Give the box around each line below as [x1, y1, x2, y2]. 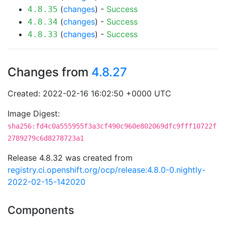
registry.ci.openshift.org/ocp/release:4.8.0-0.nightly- [8, 165, 205, 175]
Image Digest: [8, 108, 60, 119]
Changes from [8, 65, 91, 79]
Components [8, 203, 74, 216]
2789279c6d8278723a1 [8, 134, 84, 142]
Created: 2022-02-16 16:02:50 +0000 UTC [8, 88, 171, 98]
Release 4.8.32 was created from [8, 153, 133, 163]
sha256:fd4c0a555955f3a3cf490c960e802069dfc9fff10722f [8, 122, 216, 130]
